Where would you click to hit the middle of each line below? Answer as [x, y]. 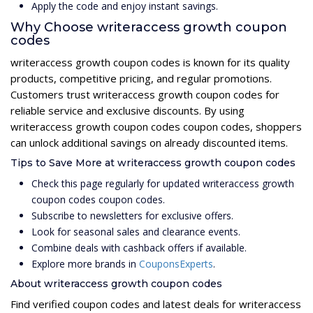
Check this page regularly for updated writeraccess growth [163, 183]
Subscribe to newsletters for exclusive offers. [132, 215]
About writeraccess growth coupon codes [116, 283]
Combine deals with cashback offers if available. [139, 247]
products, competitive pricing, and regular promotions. [141, 78]
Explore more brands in [85, 263]
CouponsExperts [176, 263]
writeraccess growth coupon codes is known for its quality [150, 62]
